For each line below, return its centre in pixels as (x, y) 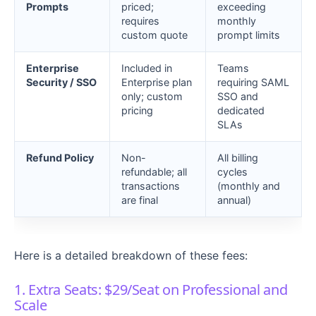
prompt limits (249, 35)
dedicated (241, 111)
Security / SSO (61, 83)
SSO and (238, 97)
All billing (238, 158)
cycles (232, 172)
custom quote (154, 35)
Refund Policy (60, 158)
